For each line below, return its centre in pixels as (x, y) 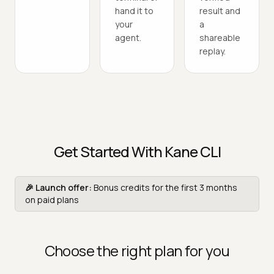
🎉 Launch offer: (58, 187)
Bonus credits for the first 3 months (165, 187)
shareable (220, 37)
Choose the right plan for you (137, 250)
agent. (128, 37)
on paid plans (52, 199)
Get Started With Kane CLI (137, 151)
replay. (213, 51)
